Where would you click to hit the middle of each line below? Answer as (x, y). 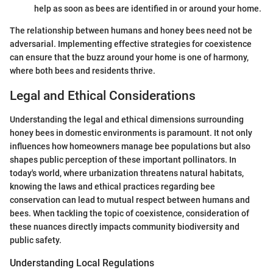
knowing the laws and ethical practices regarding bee (112, 186)
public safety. (36, 240)
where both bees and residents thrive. (83, 71)
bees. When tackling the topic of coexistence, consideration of (129, 213)
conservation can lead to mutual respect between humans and (130, 200)
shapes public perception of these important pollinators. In (123, 159)
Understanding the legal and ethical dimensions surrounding (127, 119)
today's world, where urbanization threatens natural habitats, (127, 173)
